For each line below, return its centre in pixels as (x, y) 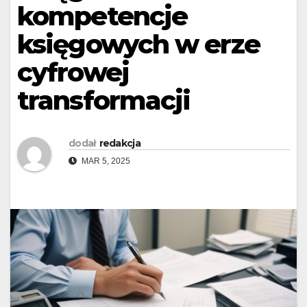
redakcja (120, 143)
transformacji (104, 101)
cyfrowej (73, 73)
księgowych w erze (138, 45)
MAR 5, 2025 (105, 161)
